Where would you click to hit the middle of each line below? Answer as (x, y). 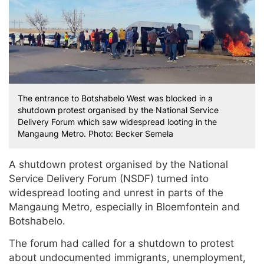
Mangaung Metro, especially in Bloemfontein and (124, 207)
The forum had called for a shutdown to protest (121, 244)
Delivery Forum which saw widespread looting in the (117, 122)
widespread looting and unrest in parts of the (116, 193)
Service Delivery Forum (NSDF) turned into (109, 179)
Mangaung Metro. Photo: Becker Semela (95, 134)
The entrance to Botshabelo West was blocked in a (115, 98)
